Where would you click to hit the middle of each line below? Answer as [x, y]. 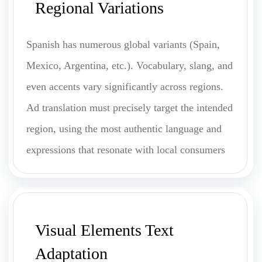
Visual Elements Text [104, 230]
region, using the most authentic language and [124, 129]
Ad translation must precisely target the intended [130, 108]
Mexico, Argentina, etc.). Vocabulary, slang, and [130, 66]
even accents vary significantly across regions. [125, 87]
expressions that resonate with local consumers [126, 150]
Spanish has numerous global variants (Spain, [123, 45]
